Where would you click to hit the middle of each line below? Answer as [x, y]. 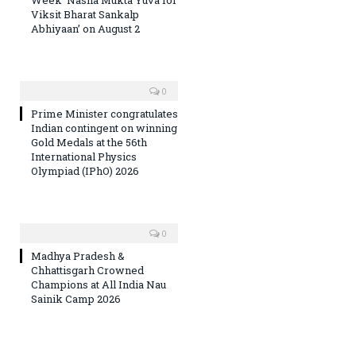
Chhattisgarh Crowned [87, 270]
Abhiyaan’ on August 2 [85, 28]
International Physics [84, 156]
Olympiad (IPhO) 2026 [85, 170]
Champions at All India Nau [99, 284]
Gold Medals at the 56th [89, 142]
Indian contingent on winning [104, 128]
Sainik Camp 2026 [76, 298]
